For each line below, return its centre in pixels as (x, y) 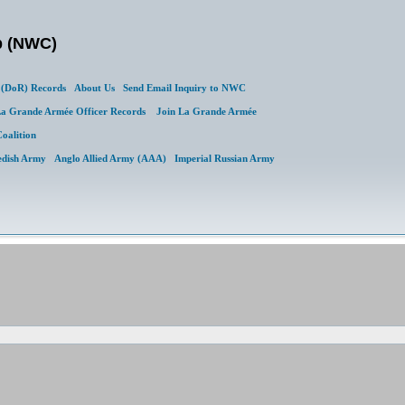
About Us (94, 88)
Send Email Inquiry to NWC (184, 88)
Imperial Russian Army (225, 158)
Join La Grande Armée (207, 111)
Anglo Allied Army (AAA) (110, 158)
